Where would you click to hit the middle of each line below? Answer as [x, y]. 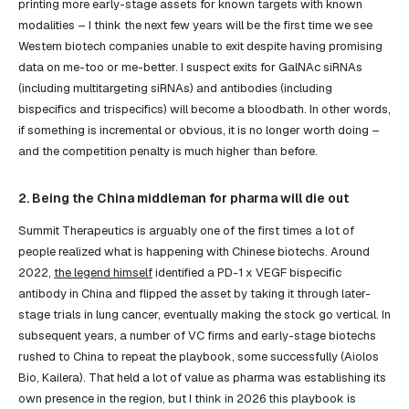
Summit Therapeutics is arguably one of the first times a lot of [186, 231]
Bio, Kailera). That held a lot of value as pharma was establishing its [202, 378]
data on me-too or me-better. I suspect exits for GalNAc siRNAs [190, 68]
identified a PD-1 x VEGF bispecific [247, 273]
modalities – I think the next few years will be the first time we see [195, 26]
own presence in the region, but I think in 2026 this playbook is [187, 399]
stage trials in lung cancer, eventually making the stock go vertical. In [204, 315]
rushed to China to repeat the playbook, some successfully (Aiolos [199, 357]
